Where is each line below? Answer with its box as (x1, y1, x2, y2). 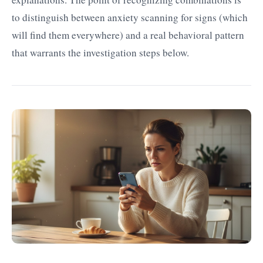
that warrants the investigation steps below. (12, 45, 189, 59)
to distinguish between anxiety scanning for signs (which (12, 10, 248, 24)
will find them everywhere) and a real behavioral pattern (12, 28, 244, 42)
